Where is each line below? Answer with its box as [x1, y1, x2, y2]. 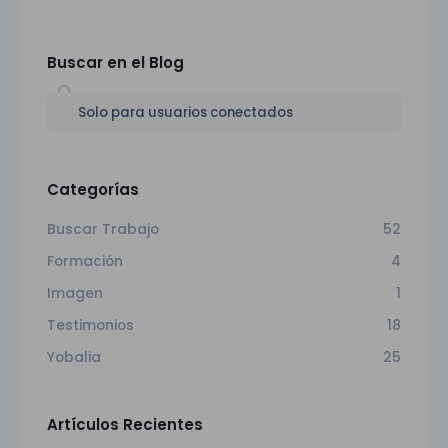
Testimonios [47, 315, 134, 335]
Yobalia [47, 347, 101, 367]
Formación [47, 251, 123, 271]
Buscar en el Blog [47, 52, 184, 74]
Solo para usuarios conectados [78, 103, 293, 123]
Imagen [47, 283, 103, 303]
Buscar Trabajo [47, 219, 159, 239]
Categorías [47, 178, 139, 200]
